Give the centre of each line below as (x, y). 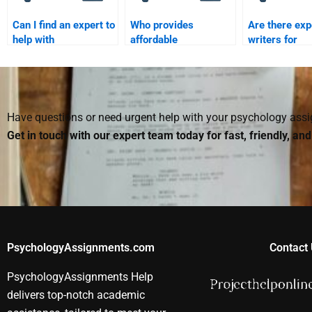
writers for (273, 40)
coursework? (42, 69)
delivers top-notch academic (76, 295)
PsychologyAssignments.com (81, 248)
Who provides (162, 25)
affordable (154, 40)
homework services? (179, 69)
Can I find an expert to (64, 25)
